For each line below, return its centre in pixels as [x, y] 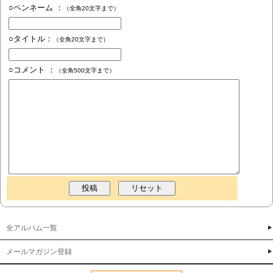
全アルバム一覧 [32, 228]
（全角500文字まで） [85, 70]
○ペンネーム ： [36, 7]
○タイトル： [31, 38]
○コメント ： [32, 69]
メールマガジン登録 [39, 251]
